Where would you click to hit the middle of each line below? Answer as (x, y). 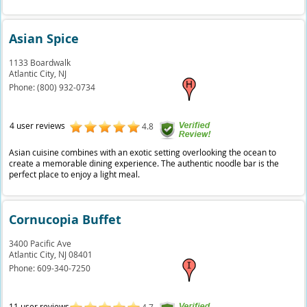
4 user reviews (37, 125)
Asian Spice (44, 39)
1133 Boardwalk (40, 62)
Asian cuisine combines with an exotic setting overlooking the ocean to (143, 152)
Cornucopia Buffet (65, 220)
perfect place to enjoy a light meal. (75, 174)
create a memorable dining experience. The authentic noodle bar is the (144, 163)
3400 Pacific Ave (40, 243)
